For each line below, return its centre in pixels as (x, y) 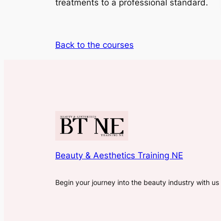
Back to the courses (94, 45)
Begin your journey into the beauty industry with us (137, 182)
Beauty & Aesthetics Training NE (119, 155)
